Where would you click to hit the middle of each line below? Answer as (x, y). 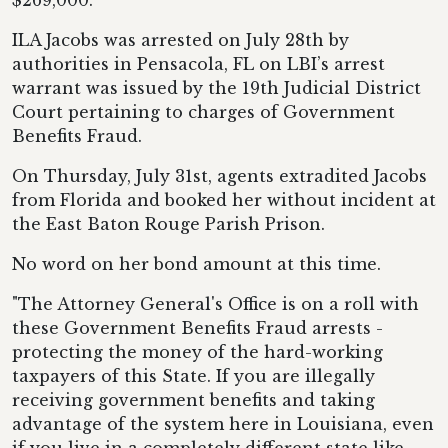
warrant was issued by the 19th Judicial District (216, 88)
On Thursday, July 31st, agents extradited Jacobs (219, 176)
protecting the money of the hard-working (197, 352)
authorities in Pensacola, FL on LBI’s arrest (198, 64)
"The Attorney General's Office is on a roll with (215, 304)
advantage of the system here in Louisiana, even (223, 424)
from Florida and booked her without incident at (224, 200)
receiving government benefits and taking (193, 400)
